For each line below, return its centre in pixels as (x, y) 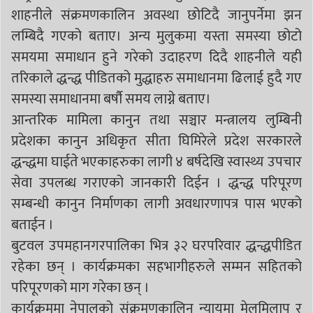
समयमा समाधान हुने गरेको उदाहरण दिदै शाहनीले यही (156, 57)
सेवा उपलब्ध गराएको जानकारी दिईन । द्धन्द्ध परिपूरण (156, 183)
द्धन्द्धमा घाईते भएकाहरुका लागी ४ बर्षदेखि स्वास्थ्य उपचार (156, 162)
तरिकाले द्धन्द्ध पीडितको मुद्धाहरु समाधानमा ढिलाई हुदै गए (156, 78)
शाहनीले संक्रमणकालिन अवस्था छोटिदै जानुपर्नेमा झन (156, 15)
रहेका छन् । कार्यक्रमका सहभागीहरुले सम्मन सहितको (156, 267)
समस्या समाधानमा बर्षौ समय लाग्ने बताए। (111, 99)
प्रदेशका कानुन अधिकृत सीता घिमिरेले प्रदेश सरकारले (156, 141)
